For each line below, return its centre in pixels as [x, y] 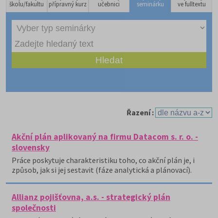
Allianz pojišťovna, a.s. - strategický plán [91, 197]
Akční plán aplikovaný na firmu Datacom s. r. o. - [105, 137]
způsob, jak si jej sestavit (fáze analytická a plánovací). [102, 170]
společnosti [34, 208]
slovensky [31, 147]
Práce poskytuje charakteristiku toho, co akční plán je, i [103, 160]
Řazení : [141, 112]
